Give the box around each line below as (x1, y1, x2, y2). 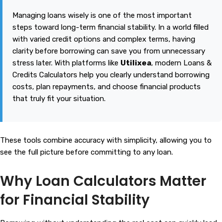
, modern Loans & (151, 58, 212, 68)
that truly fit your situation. (12, 94, 106, 104)
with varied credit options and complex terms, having (12, 35, 195, 44)
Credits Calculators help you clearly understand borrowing (12, 70, 210, 80)
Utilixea (120, 58, 151, 68)
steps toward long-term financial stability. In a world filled (12, 23, 209, 32)
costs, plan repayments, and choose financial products (12, 82, 201, 92)
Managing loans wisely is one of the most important (12, 11, 192, 20)
